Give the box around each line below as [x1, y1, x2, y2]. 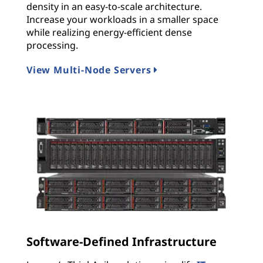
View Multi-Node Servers [26, 63, 154, 76]
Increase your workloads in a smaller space [26, 12, 218, 26]
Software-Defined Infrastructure [26, 234, 217, 250]
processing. [26, 38, 78, 52]
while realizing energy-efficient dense [26, 25, 192, 39]
